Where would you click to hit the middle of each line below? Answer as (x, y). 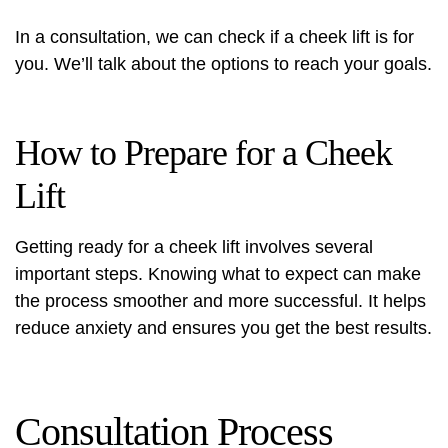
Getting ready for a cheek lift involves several (194, 247)
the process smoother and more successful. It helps (220, 301)
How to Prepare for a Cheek (203, 153)
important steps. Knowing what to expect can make (218, 274)
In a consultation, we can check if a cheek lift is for (214, 37)
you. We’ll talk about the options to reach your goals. (223, 64)
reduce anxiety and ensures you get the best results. (223, 328)
